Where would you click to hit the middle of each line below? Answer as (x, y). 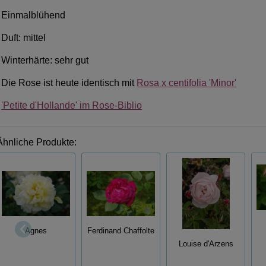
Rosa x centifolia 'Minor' (186, 83)
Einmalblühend (33, 15)
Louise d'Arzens (206, 244)
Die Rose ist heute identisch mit (69, 83)
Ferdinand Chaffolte (121, 231)
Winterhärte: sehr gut (45, 60)
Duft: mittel (23, 37)
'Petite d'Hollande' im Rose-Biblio (72, 105)
